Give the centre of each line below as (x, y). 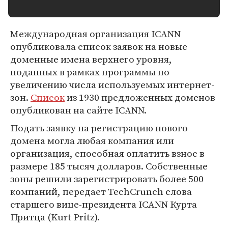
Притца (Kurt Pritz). (55, 217)
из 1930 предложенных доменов (140, 97)
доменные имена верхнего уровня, (91, 59)
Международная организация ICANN (95, 34)
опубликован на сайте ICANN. (78, 110)
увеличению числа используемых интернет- (112, 84)
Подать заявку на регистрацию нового (99, 128)
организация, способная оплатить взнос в (107, 153)
